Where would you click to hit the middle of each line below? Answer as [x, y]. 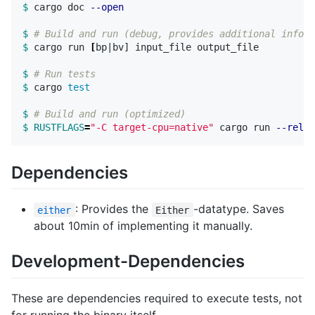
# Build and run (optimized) [110, 114]
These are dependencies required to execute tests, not [157, 298]
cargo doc [62, 7]
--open [107, 7]
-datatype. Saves [238, 209]
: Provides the [113, 209]
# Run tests [65, 74]
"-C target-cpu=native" [152, 128]
